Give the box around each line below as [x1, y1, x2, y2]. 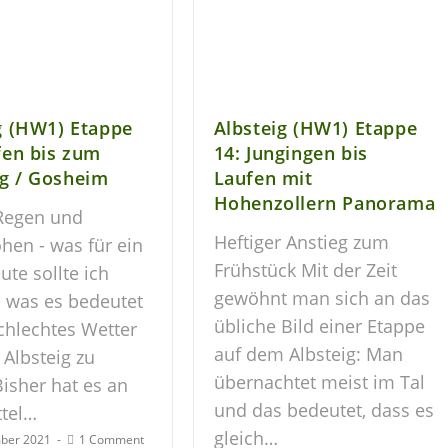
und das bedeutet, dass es [213, 398, 434, 423]
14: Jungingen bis [213, 141, 368, 166]
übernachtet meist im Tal [213, 370, 425, 395]
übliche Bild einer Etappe [213, 314, 425, 339]
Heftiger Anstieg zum [213, 230, 389, 255]
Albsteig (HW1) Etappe [213, 116, 418, 141]
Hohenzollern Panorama [213, 191, 436, 216]
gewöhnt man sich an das [213, 286, 430, 311]
